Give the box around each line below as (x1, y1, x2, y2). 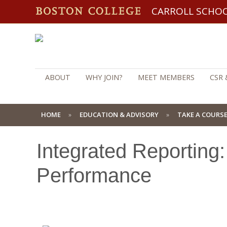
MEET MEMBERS (138, 72, 195, 83)
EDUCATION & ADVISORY (80, 110, 159, 119)
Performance (36, 164, 152, 187)
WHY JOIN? (86, 72, 123, 83)
